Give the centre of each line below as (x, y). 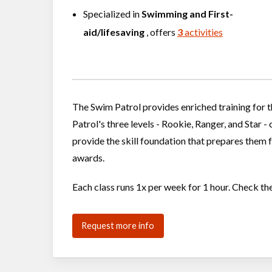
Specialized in (112, 14)
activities (203, 32)
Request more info (118, 225)
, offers (164, 32)
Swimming (165, 14)
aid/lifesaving (115, 32)
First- (221, 14)
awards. (88, 157)
